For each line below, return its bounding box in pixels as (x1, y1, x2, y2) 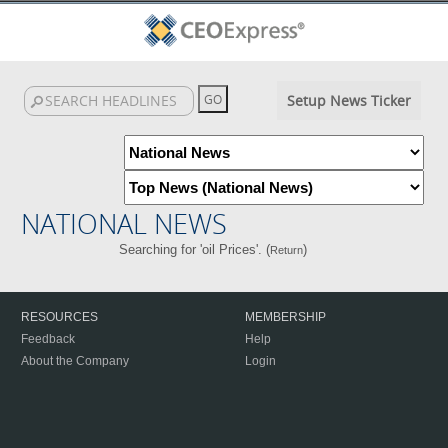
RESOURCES (21, 310, 98, 324)
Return (269, 244, 303, 256)
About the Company (21, 354, 129, 368)
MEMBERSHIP (245, 310, 326, 324)
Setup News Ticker (286, 91, 411, 110)
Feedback (21, 332, 75, 346)
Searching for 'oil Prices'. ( (118, 242, 270, 257)
